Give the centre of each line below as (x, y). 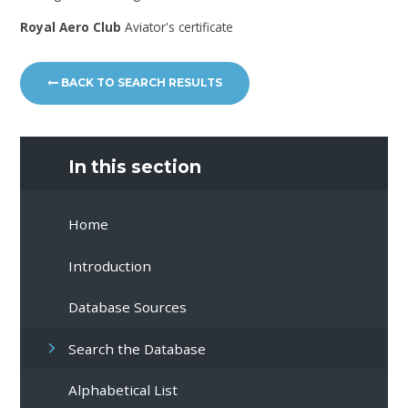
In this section (135, 167)
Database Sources (128, 307)
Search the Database (138, 348)
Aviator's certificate (178, 26)
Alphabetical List (123, 389)
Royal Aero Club (71, 26)
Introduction (110, 265)
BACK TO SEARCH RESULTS (141, 83)
